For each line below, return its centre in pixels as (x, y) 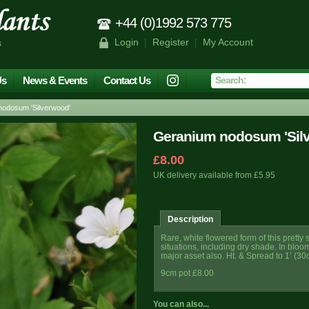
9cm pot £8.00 (187, 272)
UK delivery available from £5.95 (214, 175)
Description (191, 219)
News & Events (55, 80)
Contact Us (127, 80)
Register (170, 42)
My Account (228, 42)
